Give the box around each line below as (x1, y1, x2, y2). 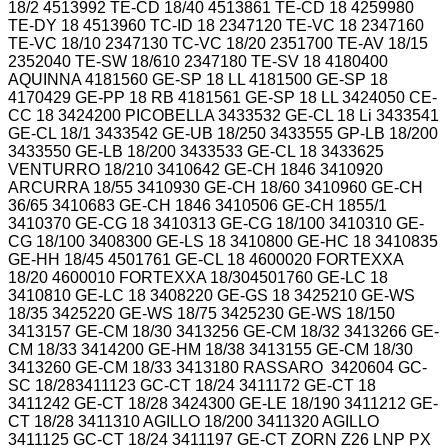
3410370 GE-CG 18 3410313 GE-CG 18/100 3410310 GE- (8, 214, 424, 232)
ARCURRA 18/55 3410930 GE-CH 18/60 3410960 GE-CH (8, 178, 423, 196)
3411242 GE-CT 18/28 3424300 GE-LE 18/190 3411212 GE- (8, 394, 438, 412)
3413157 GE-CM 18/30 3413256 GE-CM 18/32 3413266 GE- (8, 322, 439, 340)
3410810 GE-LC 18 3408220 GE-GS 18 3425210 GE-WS (8, 286, 415, 304)
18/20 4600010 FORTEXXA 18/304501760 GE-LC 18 (8, 268, 388, 286)
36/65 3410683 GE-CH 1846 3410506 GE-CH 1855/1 (8, 196, 387, 214)
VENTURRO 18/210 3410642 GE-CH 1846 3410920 (8, 160, 383, 178)
